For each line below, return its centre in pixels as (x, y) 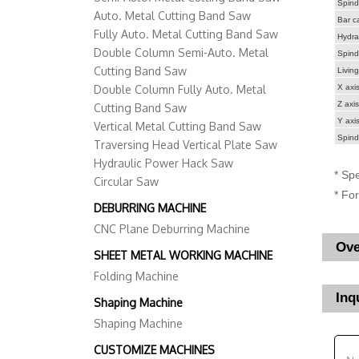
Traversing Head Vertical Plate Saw (186, 145)
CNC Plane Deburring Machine (172, 229)
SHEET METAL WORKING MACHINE (183, 256)
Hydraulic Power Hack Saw (163, 163)
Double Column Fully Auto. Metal (180, 90)
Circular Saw (126, 182)
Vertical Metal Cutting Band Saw (177, 127)
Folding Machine (136, 276)
